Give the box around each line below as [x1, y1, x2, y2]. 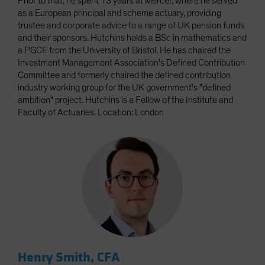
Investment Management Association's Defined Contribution [18, 58, 245, 68]
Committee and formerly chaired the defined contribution [18, 70, 231, 80]
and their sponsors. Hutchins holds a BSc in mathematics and [18, 33, 247, 43]
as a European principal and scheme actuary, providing [18, 8, 221, 18]
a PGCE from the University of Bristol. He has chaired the [18, 46, 231, 56]
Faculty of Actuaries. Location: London [18, 108, 164, 118]
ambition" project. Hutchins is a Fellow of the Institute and [18, 95, 233, 105]
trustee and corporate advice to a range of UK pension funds [18, 21, 244, 31]
